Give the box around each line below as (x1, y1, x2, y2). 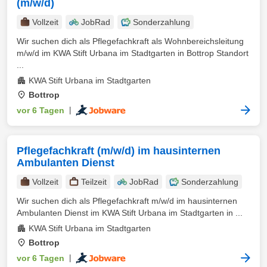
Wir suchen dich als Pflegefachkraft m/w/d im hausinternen (17, 196, 237, 206)
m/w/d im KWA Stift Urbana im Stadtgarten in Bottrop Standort (17, 48, 249, 58)
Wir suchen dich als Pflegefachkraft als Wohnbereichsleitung (17, 36, 244, 46)
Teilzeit (81, 177, 107, 187)
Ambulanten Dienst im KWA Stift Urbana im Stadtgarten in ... (17, 208, 243, 218)
